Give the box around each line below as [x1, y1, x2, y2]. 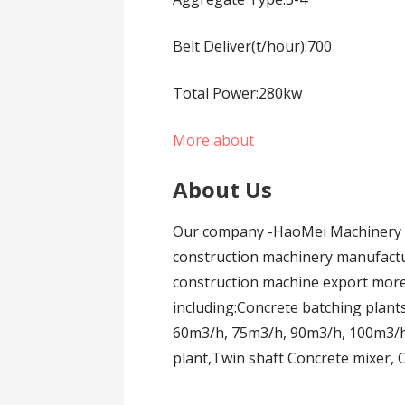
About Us [173, 174, 273, 204]
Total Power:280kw [173, 82, 303, 103]
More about [173, 129, 255, 150]
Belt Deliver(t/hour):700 [173, 35, 333, 56]
